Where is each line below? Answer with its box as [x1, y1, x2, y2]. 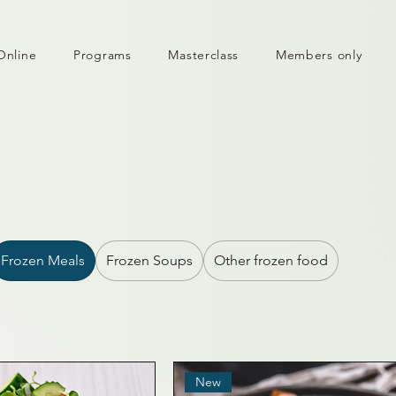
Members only [275, 47, 362, 63]
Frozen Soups [106, 251, 194, 269]
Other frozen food [214, 251, 329, 269]
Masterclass [168, 47, 240, 63]
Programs [73, 47, 132, 63]
